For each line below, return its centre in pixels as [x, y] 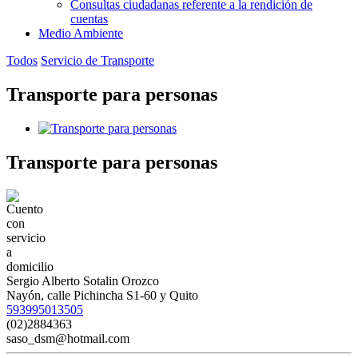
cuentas [89, 19]
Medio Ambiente [81, 33]
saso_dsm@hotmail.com [68, 338]
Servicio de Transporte [97, 60]
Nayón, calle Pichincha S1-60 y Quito [102, 295]
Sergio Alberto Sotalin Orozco [83, 280]
